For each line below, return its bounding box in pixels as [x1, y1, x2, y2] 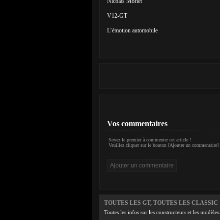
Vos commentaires [107, 119, 167, 128]
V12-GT [107, 12, 127, 19]
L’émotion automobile [107, 27, 158, 34]
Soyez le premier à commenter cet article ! [109, 137, 191, 142]
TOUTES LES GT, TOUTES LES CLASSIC [104, 199, 218, 206]
